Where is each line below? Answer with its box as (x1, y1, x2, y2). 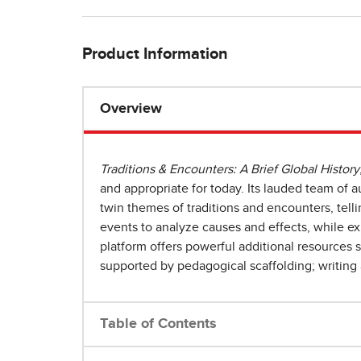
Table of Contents (100, 317, 217, 332)
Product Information (82, 46, 228, 63)
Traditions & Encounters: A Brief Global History (100, 163, 359, 176)
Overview (100, 102, 162, 117)
